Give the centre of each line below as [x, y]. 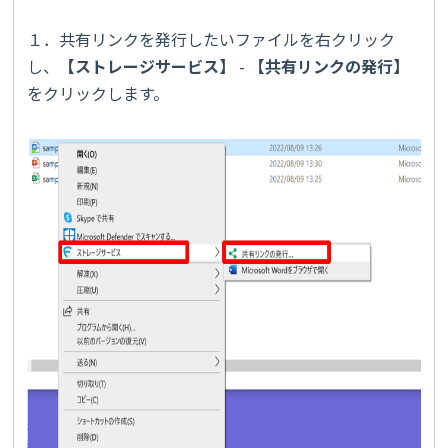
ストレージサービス [147, 65]
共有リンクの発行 [329, 65]
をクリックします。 [98, 92]
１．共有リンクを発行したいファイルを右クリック [211, 38]
